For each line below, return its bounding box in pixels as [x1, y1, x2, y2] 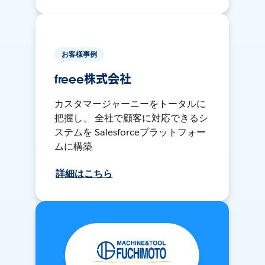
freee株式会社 [54, 72, 131, 88]
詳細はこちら [56, 167, 113, 180]
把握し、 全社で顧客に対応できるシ [54, 112, 209, 125]
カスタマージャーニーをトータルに [54, 98, 206, 111]
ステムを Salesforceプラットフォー [54, 126, 206, 139]
